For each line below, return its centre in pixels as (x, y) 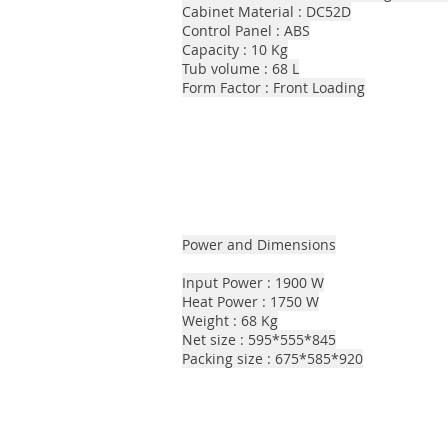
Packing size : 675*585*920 (272, 358)
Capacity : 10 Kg (235, 49)
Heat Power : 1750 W (250, 301)
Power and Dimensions (259, 244)
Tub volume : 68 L (240, 68)
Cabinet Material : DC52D (266, 11)
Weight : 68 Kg (230, 320)
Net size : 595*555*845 (259, 339)
